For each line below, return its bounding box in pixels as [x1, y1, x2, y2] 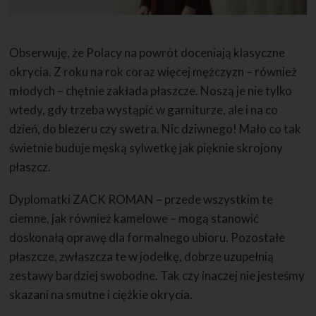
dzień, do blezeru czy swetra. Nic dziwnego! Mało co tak [9, 121, 302, 136]
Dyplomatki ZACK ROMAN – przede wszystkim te [9, 192, 274, 207]
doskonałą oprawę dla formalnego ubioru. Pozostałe [9, 230, 286, 245]
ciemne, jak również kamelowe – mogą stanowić [9, 211, 260, 226]
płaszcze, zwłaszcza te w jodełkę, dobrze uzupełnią [9, 249, 274, 265]
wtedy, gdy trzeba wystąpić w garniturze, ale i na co [9, 102, 279, 117]
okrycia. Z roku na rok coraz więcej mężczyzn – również [9, 63, 298, 79]
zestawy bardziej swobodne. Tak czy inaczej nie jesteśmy [9, 268, 305, 284]
